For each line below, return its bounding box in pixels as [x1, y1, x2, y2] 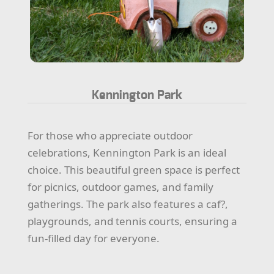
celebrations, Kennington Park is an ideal [28, 145, 227, 160]
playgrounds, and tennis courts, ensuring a [28, 213, 238, 228]
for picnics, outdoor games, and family [28, 179, 214, 194]
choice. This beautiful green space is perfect [28, 162, 240, 177]
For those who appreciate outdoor [28, 128, 193, 143]
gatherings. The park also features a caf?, [28, 196, 229, 211]
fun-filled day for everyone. [28, 231, 160, 245]
